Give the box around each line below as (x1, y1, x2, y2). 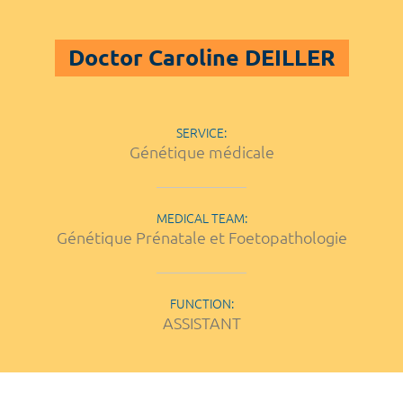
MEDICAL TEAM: (156, 210, 247, 226)
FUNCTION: (169, 296, 234, 311)
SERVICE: (176, 125, 227, 140)
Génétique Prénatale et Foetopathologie (56, 228, 347, 246)
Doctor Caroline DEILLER (67, 44, 336, 70)
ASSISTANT (162, 313, 241, 332)
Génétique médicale (129, 142, 274, 161)
